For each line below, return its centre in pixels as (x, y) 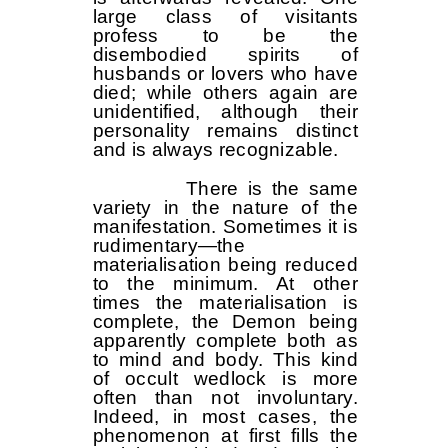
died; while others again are (225, 93)
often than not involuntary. (225, 398)
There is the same (225, 189)
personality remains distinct (225, 131)
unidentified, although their (225, 112)
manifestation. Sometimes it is (225, 227)
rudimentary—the (169, 246)
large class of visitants (225, 17)
